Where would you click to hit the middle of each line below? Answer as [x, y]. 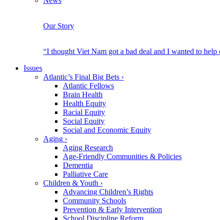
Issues [33, 68]
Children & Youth [71, 183]
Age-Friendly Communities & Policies [122, 156]
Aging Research [88, 148]
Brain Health [83, 95]
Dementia [78, 165]
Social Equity [84, 121]
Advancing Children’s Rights [108, 192]
